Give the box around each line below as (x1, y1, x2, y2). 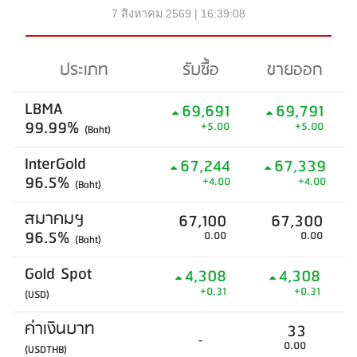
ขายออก (267, 57, 323, 84)
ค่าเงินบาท (25, 316, 95, 343)
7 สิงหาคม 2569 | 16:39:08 (112, 7, 245, 20)
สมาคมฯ (25, 206, 84, 233)
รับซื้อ (182, 57, 219, 84)
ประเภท (60, 57, 108, 84)
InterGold (25, 151, 86, 178)
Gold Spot (25, 261, 92, 288)
